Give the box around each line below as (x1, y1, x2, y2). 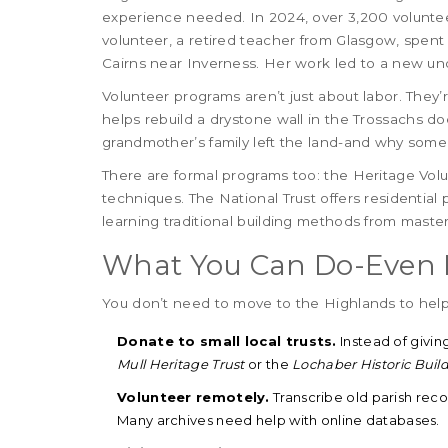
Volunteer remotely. (117, 389, 270, 406)
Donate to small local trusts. (117, 333, 337, 350)
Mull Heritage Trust (117, 356, 245, 373)
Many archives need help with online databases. (117, 412, 440, 429)
